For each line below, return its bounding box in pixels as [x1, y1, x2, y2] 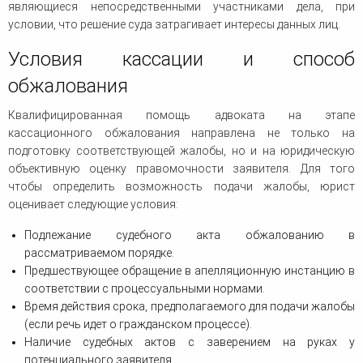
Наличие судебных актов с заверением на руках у [24, 335, 355, 349]
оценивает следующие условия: [8, 198, 178, 211]
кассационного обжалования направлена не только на [8, 126, 355, 140]
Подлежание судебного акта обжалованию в [24, 228, 355, 242]
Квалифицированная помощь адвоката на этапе [8, 109, 355, 122]
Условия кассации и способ [8, 48, 355, 71]
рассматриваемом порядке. [24, 246, 174, 260]
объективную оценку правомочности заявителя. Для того [8, 162, 355, 176]
